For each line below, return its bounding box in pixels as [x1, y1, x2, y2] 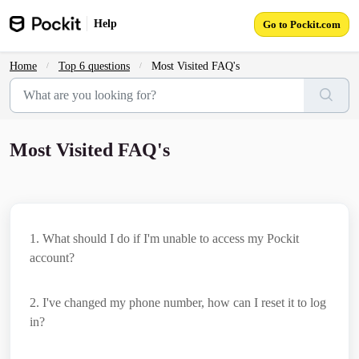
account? [30, 251, 75, 264]
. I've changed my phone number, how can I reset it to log [36, 296, 326, 309]
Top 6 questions [58, 60, 130, 72]
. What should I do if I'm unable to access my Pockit [36, 232, 299, 245]
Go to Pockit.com [263, 18, 341, 30]
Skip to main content [18, 10, 123, 23]
